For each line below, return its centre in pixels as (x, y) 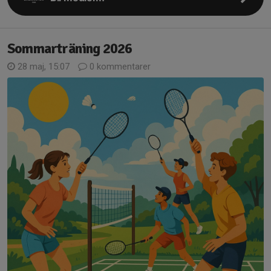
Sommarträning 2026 (70, 48)
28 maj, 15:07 (44, 67)
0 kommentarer (119, 67)
